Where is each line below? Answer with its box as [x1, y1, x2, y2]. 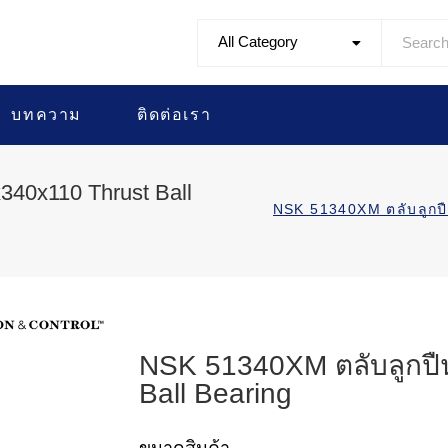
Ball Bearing [139, 378, 292, 409]
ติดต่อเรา [137, 106, 212, 123]
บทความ [11, 106, 83, 123]
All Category [218, 32, 299, 50]
